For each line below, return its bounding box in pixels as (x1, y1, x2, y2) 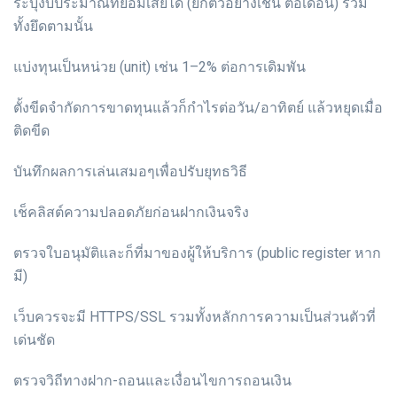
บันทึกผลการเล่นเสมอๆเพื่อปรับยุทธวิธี (13, 163, 247, 181)
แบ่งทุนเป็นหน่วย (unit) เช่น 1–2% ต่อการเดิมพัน (13, 58, 306, 76)
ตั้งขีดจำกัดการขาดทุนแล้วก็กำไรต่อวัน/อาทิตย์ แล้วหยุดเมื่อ (13, 99, 383, 117)
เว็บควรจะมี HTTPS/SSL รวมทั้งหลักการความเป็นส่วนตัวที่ (13, 308, 376, 326)
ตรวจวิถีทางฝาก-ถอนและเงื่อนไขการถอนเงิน (13, 372, 292, 390)
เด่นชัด (13, 331, 55, 349)
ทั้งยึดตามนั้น (13, 18, 93, 35)
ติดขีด (13, 122, 50, 140)
